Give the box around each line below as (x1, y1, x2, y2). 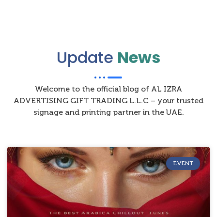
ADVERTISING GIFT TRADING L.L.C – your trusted (14, 96, 203, 106)
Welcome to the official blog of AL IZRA (35, 84, 182, 94)
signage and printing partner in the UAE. (33, 108, 184, 117)
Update (57, 46, 117, 69)
